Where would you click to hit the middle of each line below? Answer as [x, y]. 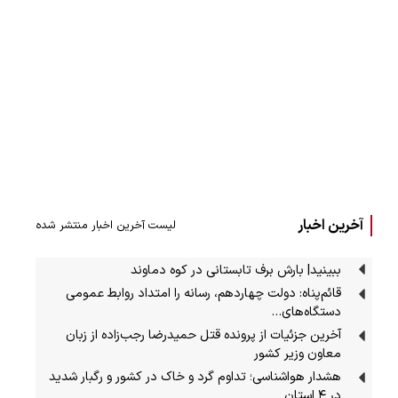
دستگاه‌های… [306, 312]
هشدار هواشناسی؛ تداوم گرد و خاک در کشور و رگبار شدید [195, 377]
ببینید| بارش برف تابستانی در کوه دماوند [236, 270]
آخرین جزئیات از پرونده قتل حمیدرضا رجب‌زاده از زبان [204, 335]
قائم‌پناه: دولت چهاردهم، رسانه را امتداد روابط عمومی [204, 293]
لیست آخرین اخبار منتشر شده [106, 226]
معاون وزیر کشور [298, 354]
